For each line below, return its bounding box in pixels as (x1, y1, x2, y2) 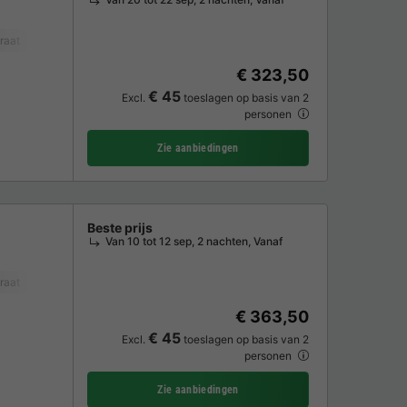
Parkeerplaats (191, 275, 262, 290)
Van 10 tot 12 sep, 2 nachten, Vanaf (105, 233, 283, 248)
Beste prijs (87, 219, 153, 235)
